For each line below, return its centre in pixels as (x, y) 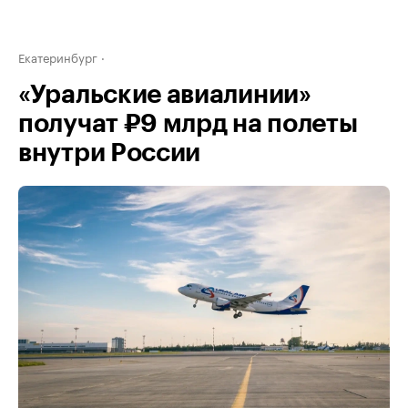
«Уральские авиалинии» (165, 95)
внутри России (110, 153)
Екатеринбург (58, 56)
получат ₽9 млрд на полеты (188, 124)
